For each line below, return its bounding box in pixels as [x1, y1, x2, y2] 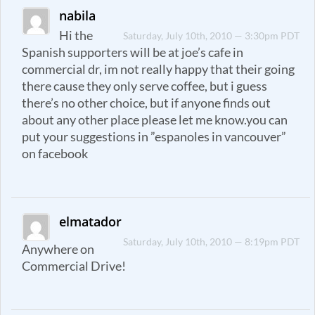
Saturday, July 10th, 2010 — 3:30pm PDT [123, 30, 300, 42]
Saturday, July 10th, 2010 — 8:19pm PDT [123, 236, 300, 248]
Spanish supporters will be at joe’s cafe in [22, 45, 243, 60]
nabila [59, 7, 96, 25]
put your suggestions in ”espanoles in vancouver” [22, 129, 286, 145]
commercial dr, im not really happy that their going [22, 62, 295, 77]
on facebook [22, 146, 88, 162]
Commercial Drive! [22, 259, 126, 274]
